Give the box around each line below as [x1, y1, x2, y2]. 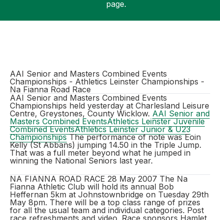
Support [25, 39, 55, 49]
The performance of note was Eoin [67, 132, 201, 142]
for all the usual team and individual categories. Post [10, 205, 204, 215]
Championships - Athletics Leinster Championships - [10, 77, 204, 86]
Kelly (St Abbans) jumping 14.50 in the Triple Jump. [10, 140, 201, 150]
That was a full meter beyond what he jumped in [10, 148, 191, 158]
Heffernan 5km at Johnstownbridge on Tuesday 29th [10, 190, 209, 199]
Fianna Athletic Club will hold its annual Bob [10, 182, 174, 192]
